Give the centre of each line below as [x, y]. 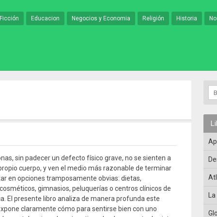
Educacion [45, 18]
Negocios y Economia [101, 18]
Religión [153, 18]
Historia [187, 18]
